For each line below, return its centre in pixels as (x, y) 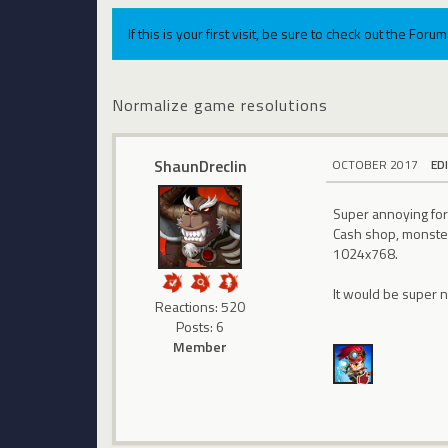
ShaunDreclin (200, 165)
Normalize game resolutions (220, 104)
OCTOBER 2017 (375, 164)
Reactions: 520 (200, 306)
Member (200, 346)
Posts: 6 (200, 326)
